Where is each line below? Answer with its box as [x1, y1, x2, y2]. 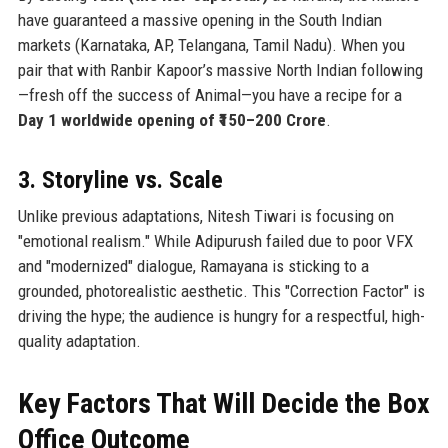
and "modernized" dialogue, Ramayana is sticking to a [17, 255, 369, 276]
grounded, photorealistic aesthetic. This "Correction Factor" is [17, 280, 425, 301]
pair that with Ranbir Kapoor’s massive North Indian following [17, 59, 423, 80]
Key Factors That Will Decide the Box [17, 386, 430, 420]
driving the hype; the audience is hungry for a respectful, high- [17, 305, 425, 326]
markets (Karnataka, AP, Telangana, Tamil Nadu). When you [17, 34, 405, 55]
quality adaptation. [17, 330, 141, 351]
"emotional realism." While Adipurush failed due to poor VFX [17, 230, 413, 251]
